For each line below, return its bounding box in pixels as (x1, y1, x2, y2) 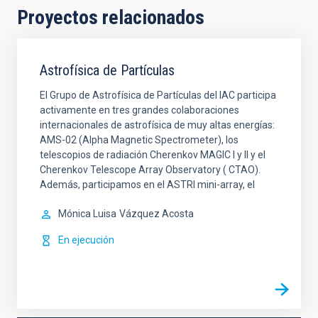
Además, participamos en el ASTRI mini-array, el (40, 179, 255, 190)
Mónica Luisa (58, 208, 116, 219)
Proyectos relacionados (17, 6, 204, 29)
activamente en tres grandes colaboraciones (40, 104, 239, 116)
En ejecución (58, 234, 114, 246)
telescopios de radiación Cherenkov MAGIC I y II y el (40, 149, 265, 160)
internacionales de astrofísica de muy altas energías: (40, 119, 275, 131)
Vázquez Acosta (119, 208, 194, 219)
